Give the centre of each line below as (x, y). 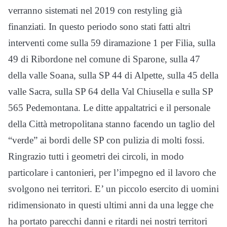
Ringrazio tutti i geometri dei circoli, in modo (96, 157)
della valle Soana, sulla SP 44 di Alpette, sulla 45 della (113, 75)
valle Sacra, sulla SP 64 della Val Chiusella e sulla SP (110, 92)
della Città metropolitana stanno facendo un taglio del (111, 124)
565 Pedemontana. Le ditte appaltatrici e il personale (109, 108)
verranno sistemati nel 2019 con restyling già (95, 11)
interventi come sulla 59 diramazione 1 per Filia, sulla (112, 43)
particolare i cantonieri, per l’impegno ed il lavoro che (112, 173)
